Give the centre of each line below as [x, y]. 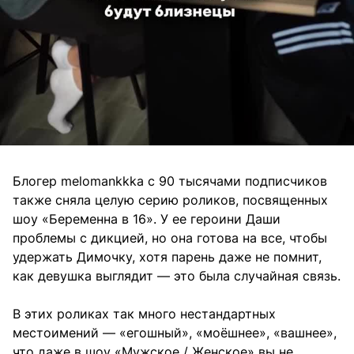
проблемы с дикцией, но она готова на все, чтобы [170, 237]
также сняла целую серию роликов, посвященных [170, 200]
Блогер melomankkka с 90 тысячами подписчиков [170, 181]
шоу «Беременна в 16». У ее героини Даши [147, 218]
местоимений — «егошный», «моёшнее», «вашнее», [175, 332]
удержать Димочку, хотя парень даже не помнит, [167, 256]
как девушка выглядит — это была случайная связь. [177, 275]
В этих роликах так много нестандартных [144, 313]
